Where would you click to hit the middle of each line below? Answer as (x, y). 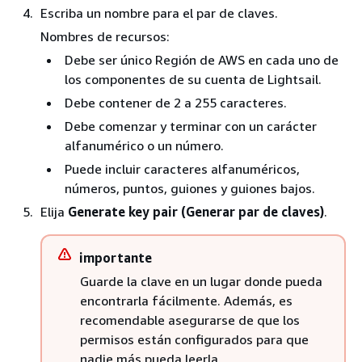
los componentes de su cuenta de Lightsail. (193, 80)
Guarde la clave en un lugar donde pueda (201, 282)
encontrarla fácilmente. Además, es (186, 301)
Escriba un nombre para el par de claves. (159, 13)
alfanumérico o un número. (144, 146)
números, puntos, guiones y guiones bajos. (190, 189)
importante (116, 258)
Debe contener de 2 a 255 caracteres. (176, 103)
